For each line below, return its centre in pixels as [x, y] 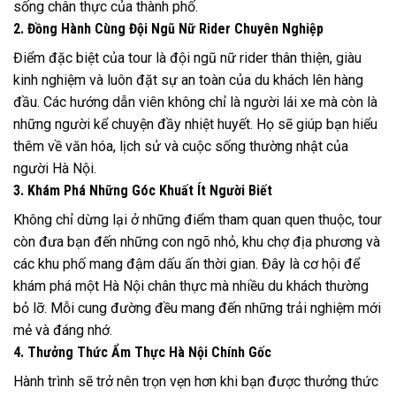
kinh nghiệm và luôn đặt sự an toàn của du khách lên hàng [188, 80]
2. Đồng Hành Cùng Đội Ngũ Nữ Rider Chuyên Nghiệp [168, 29]
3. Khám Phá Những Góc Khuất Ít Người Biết [143, 191]
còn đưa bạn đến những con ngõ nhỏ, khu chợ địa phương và [197, 242]
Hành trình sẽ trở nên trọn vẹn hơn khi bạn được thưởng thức [196, 382]
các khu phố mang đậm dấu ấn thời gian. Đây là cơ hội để [187, 264]
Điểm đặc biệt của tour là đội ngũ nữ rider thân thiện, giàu [187, 58]
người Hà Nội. [55, 169]
